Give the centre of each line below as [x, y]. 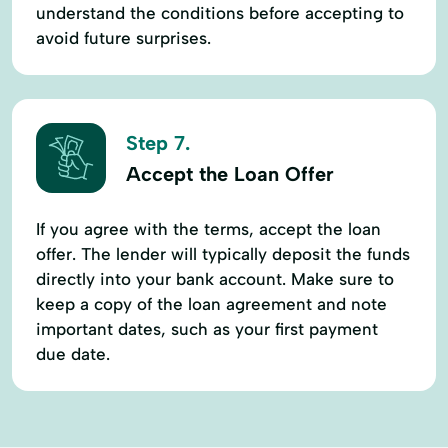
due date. [73, 353]
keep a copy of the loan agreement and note [211, 303]
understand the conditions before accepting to [220, 12]
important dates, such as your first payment [207, 328]
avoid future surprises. [123, 37]
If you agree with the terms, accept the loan [208, 228]
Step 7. [158, 143]
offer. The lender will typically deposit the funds [223, 253]
